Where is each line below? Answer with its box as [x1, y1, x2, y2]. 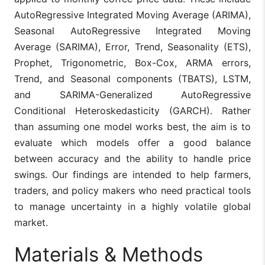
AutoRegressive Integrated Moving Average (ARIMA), [14, 8, 251, 21]
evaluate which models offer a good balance [14, 136, 251, 148]
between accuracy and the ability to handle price [14, 152, 251, 164]
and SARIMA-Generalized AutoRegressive [14, 88, 251, 101]
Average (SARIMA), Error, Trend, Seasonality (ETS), [14, 40, 251, 53]
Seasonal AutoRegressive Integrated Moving [14, 24, 251, 37]
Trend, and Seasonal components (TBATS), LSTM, [14, 72, 251, 85]
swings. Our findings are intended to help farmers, [14, 168, 251, 180]
